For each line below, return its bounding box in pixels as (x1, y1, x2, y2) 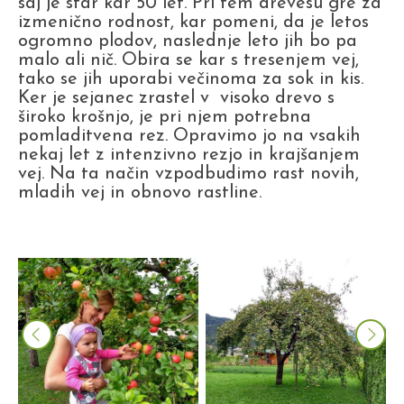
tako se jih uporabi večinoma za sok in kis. (18, 69, 363, 88)
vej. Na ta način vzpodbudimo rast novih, (18, 164, 359, 183)
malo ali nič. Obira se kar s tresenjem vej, (18, 50, 359, 69)
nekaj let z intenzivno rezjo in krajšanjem (18, 145, 360, 164)
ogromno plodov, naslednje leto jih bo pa (18, 32, 357, 50)
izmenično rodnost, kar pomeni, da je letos (18, 13, 369, 32)
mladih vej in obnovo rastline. (18, 183, 262, 202)
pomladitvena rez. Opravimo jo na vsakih (18, 126, 361, 145)
